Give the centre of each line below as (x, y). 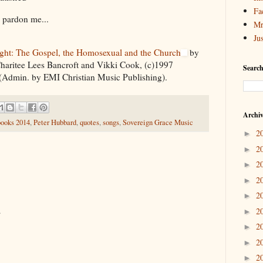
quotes (90, 123)
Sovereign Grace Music (158, 123)
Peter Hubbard (55, 123)
